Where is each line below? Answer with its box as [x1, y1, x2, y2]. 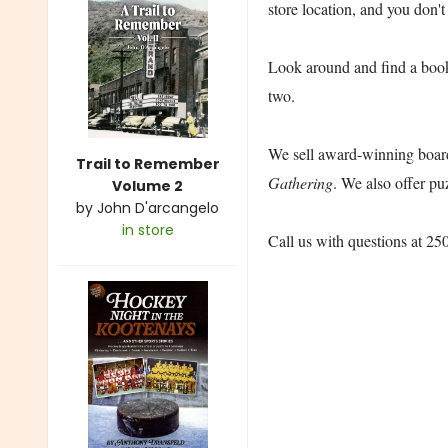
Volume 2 [112, 176, 183, 197]
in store [121, 220, 174, 241]
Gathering [268, 172, 333, 193]
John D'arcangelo [97, 198, 219, 219]
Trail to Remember [75, 154, 220, 175]
